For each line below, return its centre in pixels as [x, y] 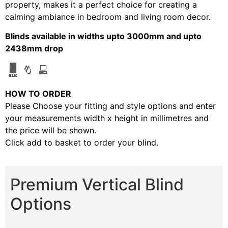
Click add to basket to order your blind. [82, 142]
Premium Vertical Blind [97, 185]
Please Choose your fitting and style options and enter [110, 106]
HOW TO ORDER [38, 93]
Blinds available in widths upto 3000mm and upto [103, 36]
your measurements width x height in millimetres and [107, 118]
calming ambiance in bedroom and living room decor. [108, 17]
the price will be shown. [51, 130]
